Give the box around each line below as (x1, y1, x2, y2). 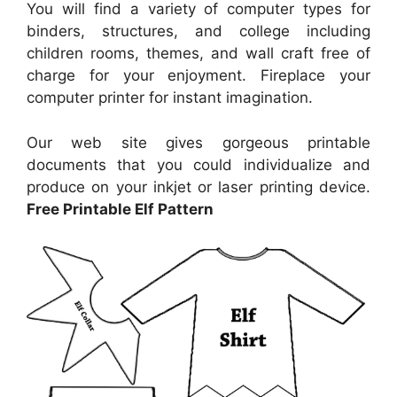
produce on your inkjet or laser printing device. (27, 177, 370, 196)
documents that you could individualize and (27, 155, 370, 174)
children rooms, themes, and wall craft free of (27, 44, 370, 63)
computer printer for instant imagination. (27, 89, 313, 107)
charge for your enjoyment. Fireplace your (27, 66, 370, 85)
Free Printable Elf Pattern (27, 199, 214, 218)
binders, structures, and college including (27, 22, 370, 41)
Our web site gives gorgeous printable (27, 133, 370, 152)
